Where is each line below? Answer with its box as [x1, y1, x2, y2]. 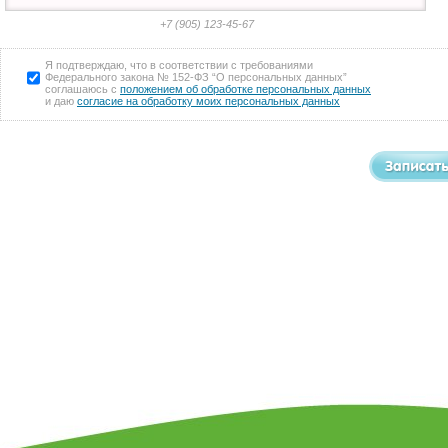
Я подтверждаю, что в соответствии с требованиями [45, 59, 313, 71]
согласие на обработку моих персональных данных [77, 95, 340, 107]
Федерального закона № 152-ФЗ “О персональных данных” [45, 71, 347, 83]
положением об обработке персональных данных [120, 83, 371, 95]
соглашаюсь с [45, 83, 120, 95]
